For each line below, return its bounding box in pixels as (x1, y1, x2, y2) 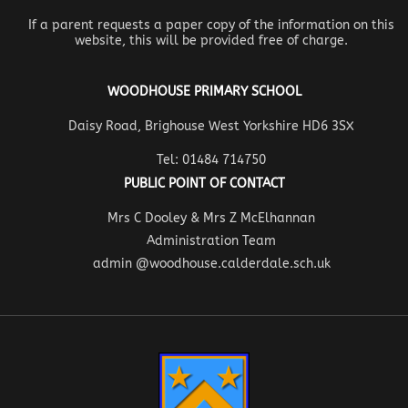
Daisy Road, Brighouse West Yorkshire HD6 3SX (68, 118, 354, 135)
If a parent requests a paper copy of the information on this (28, 17, 394, 34)
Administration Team (147, 233, 276, 250)
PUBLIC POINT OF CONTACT (123, 176, 285, 192)
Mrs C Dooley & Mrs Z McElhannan (107, 210, 315, 227)
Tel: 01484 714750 (157, 152, 266, 168)
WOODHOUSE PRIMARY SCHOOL (107, 84, 301, 100)
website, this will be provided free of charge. (75, 33, 348, 49)
